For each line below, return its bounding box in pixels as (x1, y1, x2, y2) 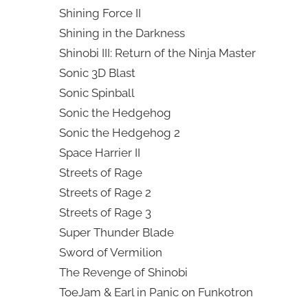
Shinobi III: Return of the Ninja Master (58, 46, 256, 60)
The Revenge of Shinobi (58, 265, 188, 280)
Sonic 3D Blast (58, 66, 135, 80)
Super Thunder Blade (58, 225, 174, 240)
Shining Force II (58, 6, 141, 21)
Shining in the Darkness (58, 26, 185, 41)
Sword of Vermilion (58, 245, 162, 260)
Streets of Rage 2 (58, 186, 151, 200)
